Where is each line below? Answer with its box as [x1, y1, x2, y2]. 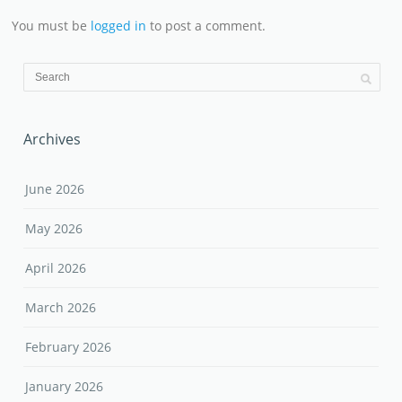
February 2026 [25, 338, 112, 356]
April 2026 [25, 259, 87, 277]
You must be [12, 17, 92, 35]
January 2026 [25, 378, 104, 396]
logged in [91, 17, 147, 35]
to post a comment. [146, 17, 267, 35]
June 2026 [25, 180, 85, 198]
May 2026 [25, 220, 83, 238]
